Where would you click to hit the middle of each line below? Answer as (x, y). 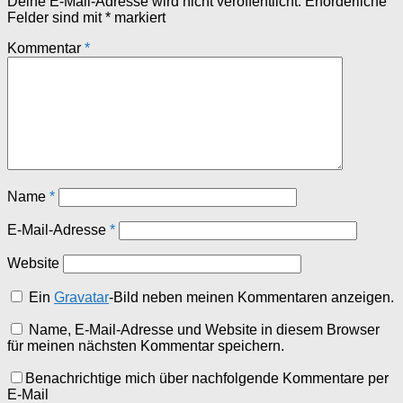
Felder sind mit (56, 18)
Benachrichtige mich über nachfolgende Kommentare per (207, 379)
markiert (138, 18)
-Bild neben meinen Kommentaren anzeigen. (252, 298)
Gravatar (82, 298)
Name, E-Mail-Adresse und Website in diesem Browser (204, 330)
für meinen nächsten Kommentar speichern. (146, 346)
